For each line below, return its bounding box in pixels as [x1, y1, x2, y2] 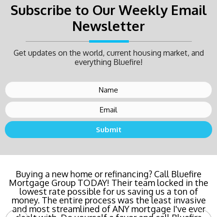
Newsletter [72, 17, 145, 34]
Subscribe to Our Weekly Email [10, 1, 207, 18]
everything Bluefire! [75, 57, 142, 67]
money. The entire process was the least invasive [11, 195, 206, 205]
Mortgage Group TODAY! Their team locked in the [9, 177, 208, 188]
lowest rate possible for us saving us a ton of [19, 186, 198, 197]
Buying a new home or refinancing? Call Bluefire [15, 169, 201, 179]
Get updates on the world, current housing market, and [13, 48, 204, 58]
